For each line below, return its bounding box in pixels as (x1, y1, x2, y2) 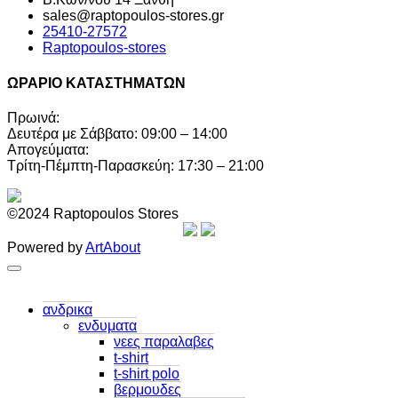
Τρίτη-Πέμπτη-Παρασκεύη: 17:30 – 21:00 (7, 157, 264, 173)
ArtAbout (85, 239, 140, 255)
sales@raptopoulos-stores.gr (43, 8, 224, 24)
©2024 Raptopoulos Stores (7, 205, 179, 221)
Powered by (7, 239, 85, 255)
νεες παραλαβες (114, 333, 214, 349)
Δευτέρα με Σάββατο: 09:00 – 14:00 (7, 125, 227, 141)
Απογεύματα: (7, 141, 89, 157)
